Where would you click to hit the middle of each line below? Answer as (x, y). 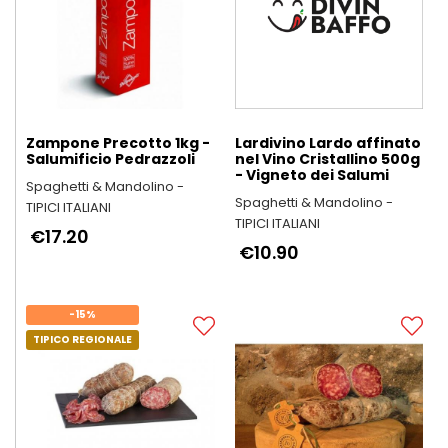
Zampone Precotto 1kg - (118, 143)
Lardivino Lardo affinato (327, 143)
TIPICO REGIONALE (82, 339)
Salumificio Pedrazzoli (110, 159)
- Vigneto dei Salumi (311, 175)
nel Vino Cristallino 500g (327, 159)
